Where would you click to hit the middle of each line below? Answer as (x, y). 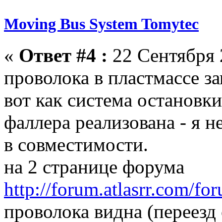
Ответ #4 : (63, 55)
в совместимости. (76, 144)
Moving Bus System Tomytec (101, 24)
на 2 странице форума (94, 166)
